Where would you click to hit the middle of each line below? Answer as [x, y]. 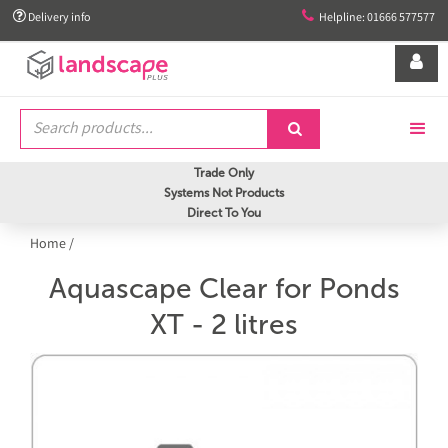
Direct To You [224, 213]
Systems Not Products [224, 193]
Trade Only [224, 173]
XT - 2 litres [224, 324]
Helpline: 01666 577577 [377, 18]
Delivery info [58, 18]
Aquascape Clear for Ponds [224, 288]
